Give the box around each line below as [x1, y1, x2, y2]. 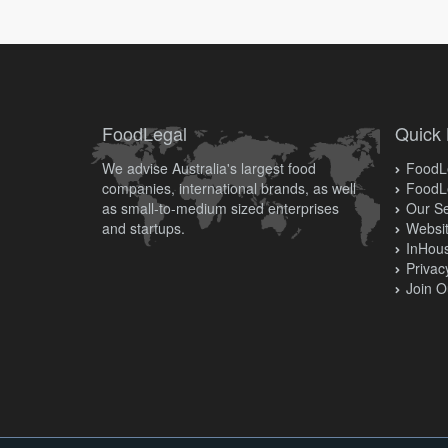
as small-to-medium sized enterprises [102, 198, 339, 218]
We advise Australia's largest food [102, 158, 316, 178]
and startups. [102, 218, 185, 238]
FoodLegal [102, 120, 187, 146]
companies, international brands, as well [102, 178, 356, 198]
